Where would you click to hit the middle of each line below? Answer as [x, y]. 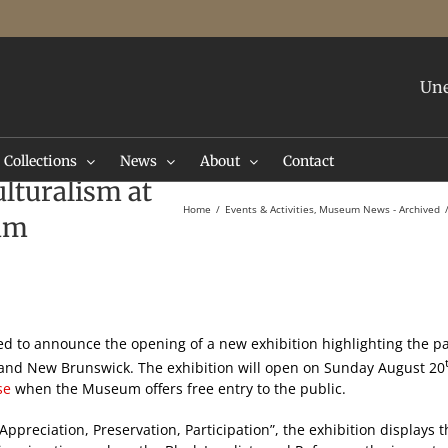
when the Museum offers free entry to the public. [178, 388]
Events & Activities [269, 209]
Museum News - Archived [379, 209]
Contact [308, 161]
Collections [40, 161]
